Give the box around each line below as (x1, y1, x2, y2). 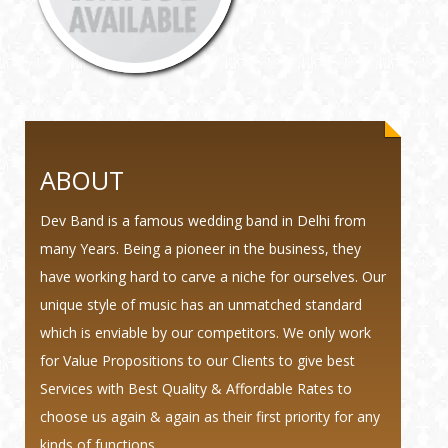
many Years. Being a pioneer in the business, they (40, 238, 361, 258)
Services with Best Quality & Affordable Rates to (40, 378, 352, 398)
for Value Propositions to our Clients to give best (40, 350, 355, 370)
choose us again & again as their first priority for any (40, 406, 380, 426)
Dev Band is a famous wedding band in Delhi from (40, 210, 366, 230)
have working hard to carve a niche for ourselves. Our (40, 266, 386, 286)
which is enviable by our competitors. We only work (40, 322, 371, 342)
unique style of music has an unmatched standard (40, 294, 362, 314)
